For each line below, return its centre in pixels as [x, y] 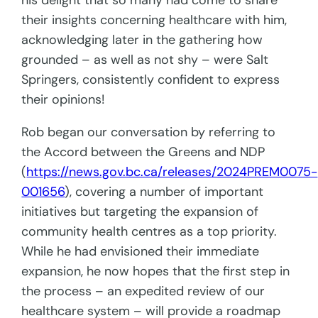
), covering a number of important [164, 192]
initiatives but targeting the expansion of [140, 212]
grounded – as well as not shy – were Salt [145, 60]
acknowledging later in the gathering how [142, 40]
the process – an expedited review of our [143, 291]
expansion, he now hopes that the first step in [156, 272]
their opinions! [65, 100]
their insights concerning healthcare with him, [154, 20]
